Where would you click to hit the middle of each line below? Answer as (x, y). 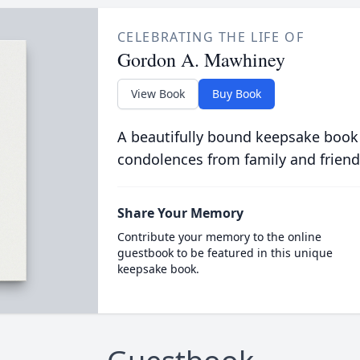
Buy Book (236, 94)
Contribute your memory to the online (219, 237)
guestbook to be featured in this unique (225, 253)
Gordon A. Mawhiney (201, 59)
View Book (157, 94)
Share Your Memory (180, 213)
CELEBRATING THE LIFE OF (211, 37)
